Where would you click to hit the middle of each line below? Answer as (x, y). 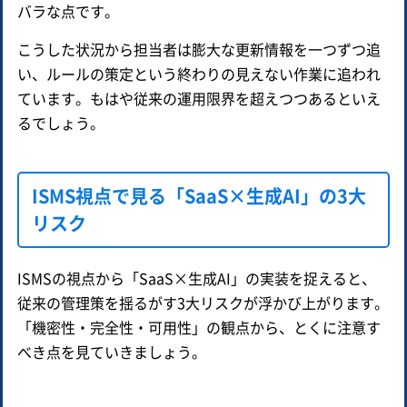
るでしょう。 (61, 122)
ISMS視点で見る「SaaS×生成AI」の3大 (199, 195)
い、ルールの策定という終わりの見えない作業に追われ (199, 73)
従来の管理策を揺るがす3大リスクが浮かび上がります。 (203, 302)
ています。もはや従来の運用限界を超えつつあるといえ (199, 98)
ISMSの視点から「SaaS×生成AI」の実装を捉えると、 (197, 278)
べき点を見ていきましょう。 (112, 351)
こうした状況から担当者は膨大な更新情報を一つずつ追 (199, 49)
